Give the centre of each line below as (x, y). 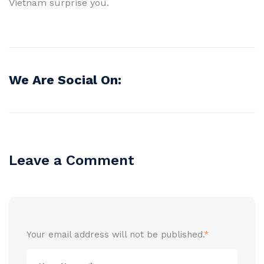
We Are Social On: (65, 80)
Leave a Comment (72, 160)
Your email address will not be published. (115, 234)
